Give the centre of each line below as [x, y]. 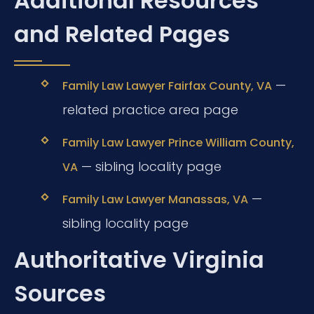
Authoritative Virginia [139, 260]
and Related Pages [122, 34]
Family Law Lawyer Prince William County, [178, 142]
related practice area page [150, 109]
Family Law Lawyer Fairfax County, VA [167, 86]
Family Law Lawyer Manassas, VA [155, 200]
